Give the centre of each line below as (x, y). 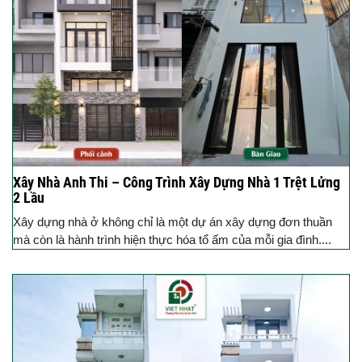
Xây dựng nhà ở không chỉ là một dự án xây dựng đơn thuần (173, 221)
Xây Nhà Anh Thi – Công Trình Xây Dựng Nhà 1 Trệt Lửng (177, 182)
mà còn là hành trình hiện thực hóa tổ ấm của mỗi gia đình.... (172, 239)
